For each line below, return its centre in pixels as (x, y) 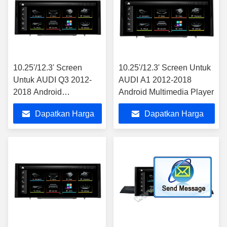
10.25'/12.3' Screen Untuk (165, 68)
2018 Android (37, 92)
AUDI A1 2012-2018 (155, 80)
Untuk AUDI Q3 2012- (52, 80)
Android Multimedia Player (166, 92)
